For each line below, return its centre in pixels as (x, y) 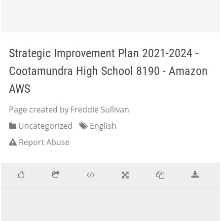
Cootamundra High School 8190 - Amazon (108, 71)
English (102, 126)
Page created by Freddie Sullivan (69, 110)
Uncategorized (44, 126)
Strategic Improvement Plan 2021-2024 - (104, 53)
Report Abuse (44, 142)
